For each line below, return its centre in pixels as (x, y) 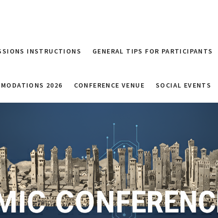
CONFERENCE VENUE (109, 85)
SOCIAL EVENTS (184, 85)
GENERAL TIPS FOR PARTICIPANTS (153, 51)
